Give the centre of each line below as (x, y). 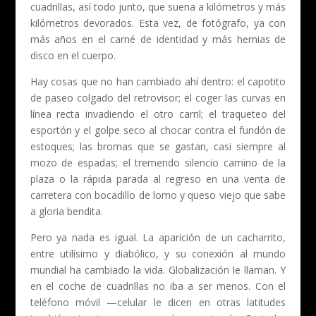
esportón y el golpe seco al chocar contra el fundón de (158, 130)
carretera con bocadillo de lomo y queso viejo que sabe (158, 195)
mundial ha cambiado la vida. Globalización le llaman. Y (158, 269)
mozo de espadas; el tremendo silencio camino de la (158, 162)
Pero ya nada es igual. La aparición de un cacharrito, (158, 237)
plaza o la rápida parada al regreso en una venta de (158, 178)
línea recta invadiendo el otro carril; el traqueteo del (158, 114)
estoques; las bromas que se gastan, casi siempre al (158, 146)
